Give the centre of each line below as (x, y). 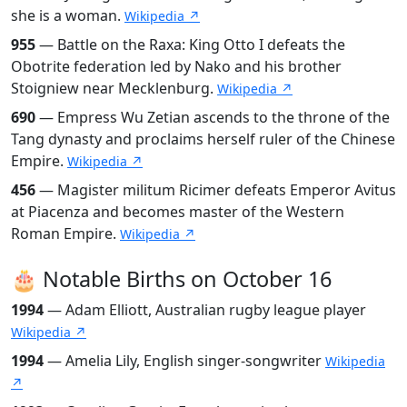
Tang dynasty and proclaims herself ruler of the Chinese (203, 139)
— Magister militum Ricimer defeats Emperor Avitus (216, 189)
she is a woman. (68, 15)
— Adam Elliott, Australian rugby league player (205, 309)
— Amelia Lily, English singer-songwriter (184, 360)
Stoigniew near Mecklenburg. (114, 88)
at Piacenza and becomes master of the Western (178, 211)
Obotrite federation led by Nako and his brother (176, 66)
